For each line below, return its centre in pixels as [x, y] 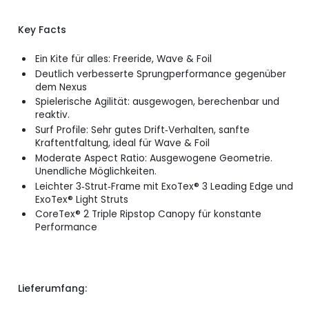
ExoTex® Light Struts [81, 199]
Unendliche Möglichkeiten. [97, 171]
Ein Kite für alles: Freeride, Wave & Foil [123, 59]
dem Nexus [61, 87]
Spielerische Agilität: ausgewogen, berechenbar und [157, 102]
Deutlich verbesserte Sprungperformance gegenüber [160, 74]
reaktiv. [53, 115]
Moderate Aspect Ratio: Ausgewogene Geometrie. [153, 158]
